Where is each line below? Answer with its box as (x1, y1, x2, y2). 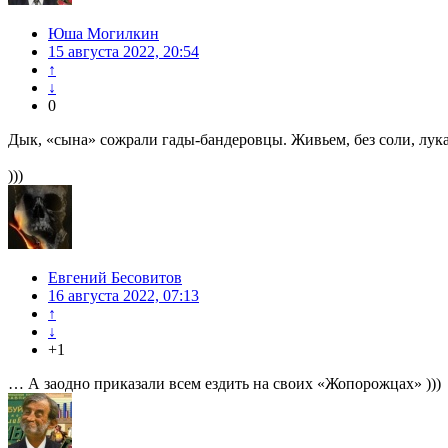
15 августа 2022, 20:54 (48, 42, 199, 60)
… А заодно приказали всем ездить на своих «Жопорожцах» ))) (8, 374, 441, 392)
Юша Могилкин (48, 24, 159, 42)
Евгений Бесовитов (48, 268, 182, 286)
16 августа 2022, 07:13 (48, 286, 199, 304)
